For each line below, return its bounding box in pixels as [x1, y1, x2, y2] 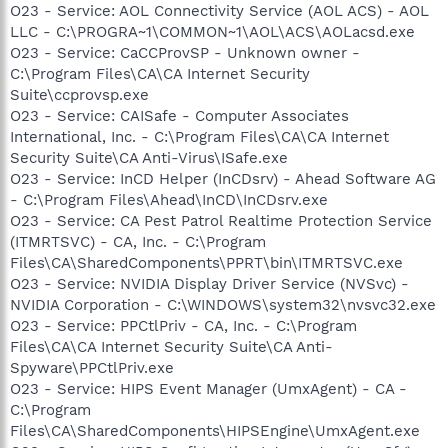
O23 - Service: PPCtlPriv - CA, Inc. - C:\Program [10, 317, 357, 335]
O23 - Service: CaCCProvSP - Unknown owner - [10, 44, 360, 62]
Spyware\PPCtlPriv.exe [10, 359, 174, 377]
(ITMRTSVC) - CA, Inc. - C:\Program [10, 233, 266, 251]
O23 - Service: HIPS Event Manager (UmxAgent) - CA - [10, 380, 407, 398]
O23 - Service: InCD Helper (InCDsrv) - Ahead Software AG [10, 170, 436, 188]
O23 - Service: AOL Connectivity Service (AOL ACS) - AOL [10, 2, 429, 20]
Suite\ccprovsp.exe [10, 86, 149, 104]
